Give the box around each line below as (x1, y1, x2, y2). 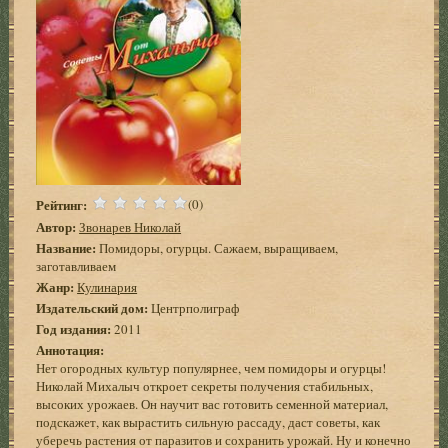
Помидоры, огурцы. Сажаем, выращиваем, (96, 238, 339, 257)
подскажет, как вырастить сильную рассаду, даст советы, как (36, 412, 381, 431)
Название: (36, 237, 97, 257)
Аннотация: (36, 339, 105, 359)
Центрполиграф (148, 298, 240, 317)
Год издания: (36, 318, 112, 338)
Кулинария (77, 277, 138, 296)
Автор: (36, 216, 77, 236)
